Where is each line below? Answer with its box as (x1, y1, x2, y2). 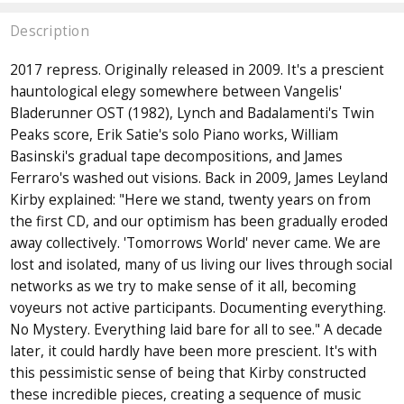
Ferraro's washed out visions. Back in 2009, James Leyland (10, 169, 389, 188)
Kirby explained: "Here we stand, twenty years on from (10, 190, 372, 210)
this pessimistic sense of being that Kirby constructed (10, 363, 367, 383)
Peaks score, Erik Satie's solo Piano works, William (10, 125, 339, 145)
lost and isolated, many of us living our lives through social (10, 255, 393, 275)
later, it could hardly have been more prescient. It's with (10, 342, 378, 362)
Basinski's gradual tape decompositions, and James (10, 147, 344, 167)
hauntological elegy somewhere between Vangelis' (10, 82, 343, 102)
